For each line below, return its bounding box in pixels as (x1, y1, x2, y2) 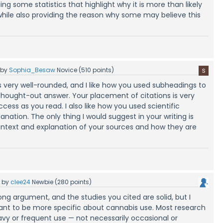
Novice (57, 65, 78, 74)
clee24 (10, 177, 31, 186)
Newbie (32, 177, 54, 186)
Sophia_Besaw (9, 65, 56, 74)
